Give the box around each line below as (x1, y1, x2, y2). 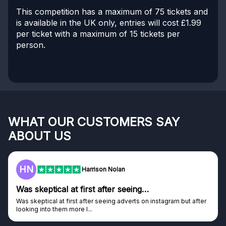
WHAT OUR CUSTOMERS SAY (8, 114, 180, 129)
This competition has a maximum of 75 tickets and (16, 6, 208, 17)
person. (16, 39, 45, 50)
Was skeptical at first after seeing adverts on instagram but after (16, 197, 206, 205)
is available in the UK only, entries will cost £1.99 (16, 17, 201, 28)
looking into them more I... (16, 205, 92, 213)
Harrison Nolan (82, 165, 125, 173)
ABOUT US (8, 128, 71, 143)
